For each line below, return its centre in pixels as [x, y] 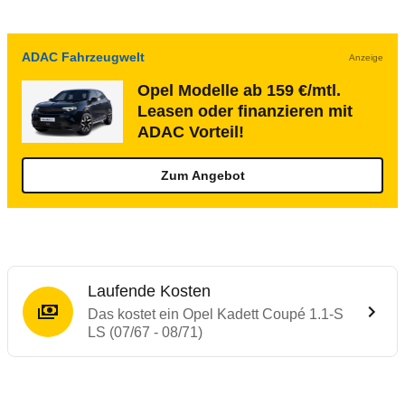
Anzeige [366, 57]
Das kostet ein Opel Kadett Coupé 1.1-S [216, 314]
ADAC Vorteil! [191, 132]
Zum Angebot [202, 175]
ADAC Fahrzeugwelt [83, 57]
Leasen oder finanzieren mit [245, 111]
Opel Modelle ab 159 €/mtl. [239, 90]
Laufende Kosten [149, 291]
